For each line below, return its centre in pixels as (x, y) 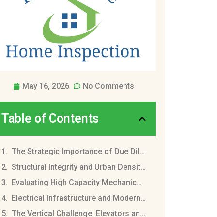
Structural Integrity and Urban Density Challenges (143, 167)
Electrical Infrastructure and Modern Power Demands (143, 198)
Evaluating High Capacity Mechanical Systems (139, 182)
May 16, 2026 (46, 86)
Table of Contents (50, 118)
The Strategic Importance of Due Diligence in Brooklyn (142, 151)
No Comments (109, 86)
